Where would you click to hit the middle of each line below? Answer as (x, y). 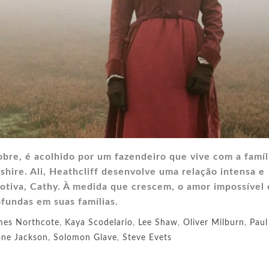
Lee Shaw (158, 222)
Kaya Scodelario (99, 222)
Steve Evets (147, 237)
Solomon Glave (85, 237)
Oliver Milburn (214, 222)
